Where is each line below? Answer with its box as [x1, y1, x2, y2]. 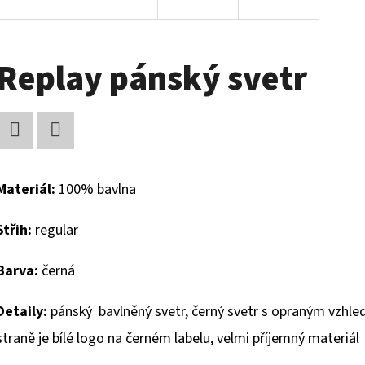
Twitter [55, 152, 100, 173]
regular [32, 220, 78, 241]
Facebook [14, 152, 72, 173]
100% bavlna [55, 179, 136, 200]
